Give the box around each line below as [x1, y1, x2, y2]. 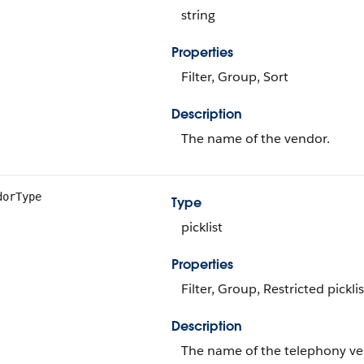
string [181, 6, 215, 24]
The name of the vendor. [181, 130, 330, 147]
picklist [181, 219, 223, 236]
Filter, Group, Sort [181, 68, 288, 85]
